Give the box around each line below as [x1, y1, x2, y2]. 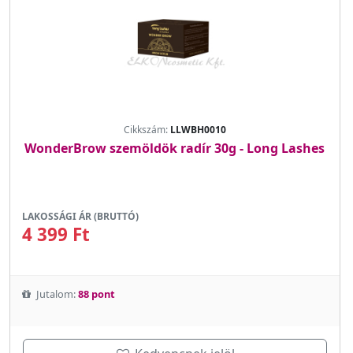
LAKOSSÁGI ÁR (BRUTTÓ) [22, 210, 139, 224]
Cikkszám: [123, 123, 170, 137]
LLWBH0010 [169, 123, 226, 137]
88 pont [78, 287, 115, 302]
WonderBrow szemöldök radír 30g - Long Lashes [24, 139, 325, 158]
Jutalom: [34, 287, 78, 302]
